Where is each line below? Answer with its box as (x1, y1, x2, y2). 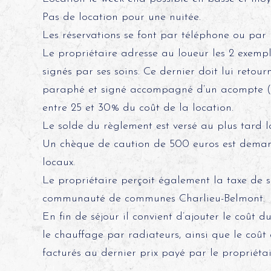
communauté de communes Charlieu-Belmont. (42, 193, 265, 204)
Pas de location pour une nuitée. (42, 11, 201, 23)
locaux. (42, 157, 75, 168)
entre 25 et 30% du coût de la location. (42, 102, 233, 114)
